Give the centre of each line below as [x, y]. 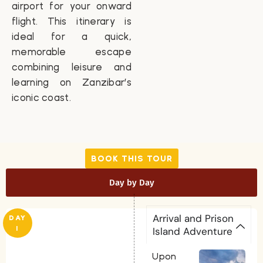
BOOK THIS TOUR [131, 159]
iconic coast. [41, 97]
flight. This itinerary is [72, 21]
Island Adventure [193, 232]
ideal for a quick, [72, 36]
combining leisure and [72, 67]
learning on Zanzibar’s [72, 82]
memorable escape [72, 51]
